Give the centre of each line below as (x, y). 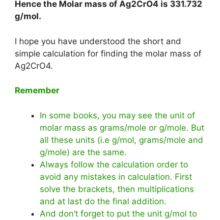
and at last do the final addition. (103, 201)
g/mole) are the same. (84, 152)
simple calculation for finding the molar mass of (108, 53)
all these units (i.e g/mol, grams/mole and (122, 140)
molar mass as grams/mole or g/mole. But (122, 127)
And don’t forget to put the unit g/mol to (118, 213)
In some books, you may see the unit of (117, 115)
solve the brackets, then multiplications (117, 189)
